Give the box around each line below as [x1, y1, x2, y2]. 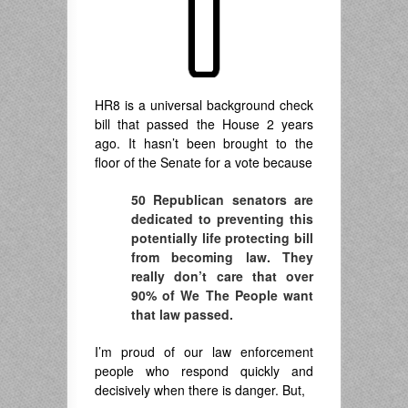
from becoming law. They [131, 248, 313, 267]
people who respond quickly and [95, 362, 313, 381]
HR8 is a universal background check [95, 96, 313, 115]
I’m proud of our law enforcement [95, 342, 313, 362]
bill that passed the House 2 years [95, 115, 313, 134]
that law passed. [131, 305, 233, 324]
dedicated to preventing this [131, 209, 313, 229]
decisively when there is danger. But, [95, 381, 305, 400]
